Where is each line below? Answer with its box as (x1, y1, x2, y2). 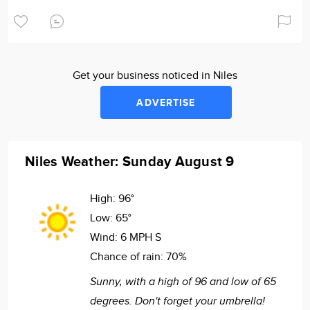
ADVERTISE (136, 97, 196, 109)
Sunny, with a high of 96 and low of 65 (90, 275, 276, 289)
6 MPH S (120, 231, 161, 244)
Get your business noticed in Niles (73, 69, 237, 82)
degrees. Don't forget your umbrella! (90, 295, 265, 308)
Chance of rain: (90, 250, 166, 264)
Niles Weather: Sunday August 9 (25, 154, 235, 170)
